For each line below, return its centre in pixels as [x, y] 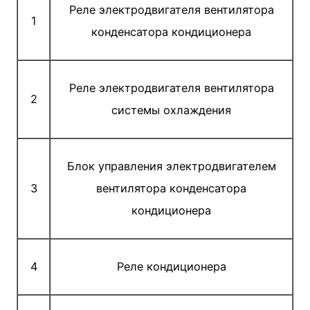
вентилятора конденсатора [171, 189]
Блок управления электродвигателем [171, 166]
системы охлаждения [171, 110]
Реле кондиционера [171, 267]
